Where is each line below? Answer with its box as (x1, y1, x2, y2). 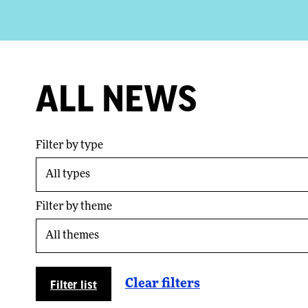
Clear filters (125, 277, 200, 291)
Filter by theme (36, 201, 112, 213)
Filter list (50, 277, 97, 290)
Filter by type (36, 140, 103, 152)
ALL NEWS (36, 76, 197, 117)
